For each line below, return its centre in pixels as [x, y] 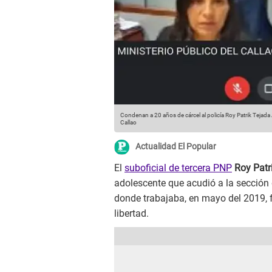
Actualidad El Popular [176, 147]
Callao [128, 123]
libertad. [131, 214]
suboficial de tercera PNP [178, 168]
